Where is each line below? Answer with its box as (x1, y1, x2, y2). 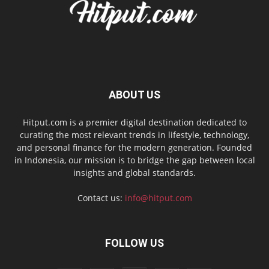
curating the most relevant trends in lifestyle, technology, (20, 128, 249, 141)
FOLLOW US (105, 236, 164, 249)
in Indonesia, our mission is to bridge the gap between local (14, 154, 255, 166)
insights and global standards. (73, 166, 196, 178)
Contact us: (77, 192, 125, 204)
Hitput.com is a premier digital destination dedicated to (22, 116, 247, 128)
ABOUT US (109, 88, 160, 101)
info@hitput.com (124, 192, 192, 204)
